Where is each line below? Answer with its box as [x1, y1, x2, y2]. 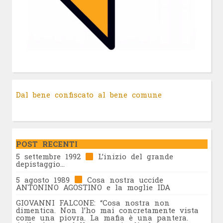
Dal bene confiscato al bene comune [15, 89, 162, 100]
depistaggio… [15, 159, 65, 169]
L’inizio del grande [93, 151, 173, 162]
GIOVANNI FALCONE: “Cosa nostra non [15, 197, 170, 208]
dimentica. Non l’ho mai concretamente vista [15, 205, 199, 215]
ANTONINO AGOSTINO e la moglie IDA [15, 182, 170, 192]
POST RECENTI [15, 139, 78, 149]
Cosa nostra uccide [82, 174, 163, 185]
